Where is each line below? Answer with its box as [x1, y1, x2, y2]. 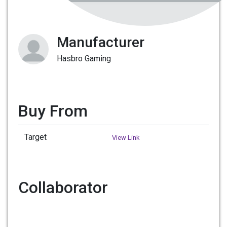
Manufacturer [57, 33, 144, 51]
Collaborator [18, 177, 108, 197]
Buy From [18, 101, 88, 121]
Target [24, 132, 47, 142]
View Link [112, 133, 140, 141]
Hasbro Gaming [57, 53, 111, 63]
